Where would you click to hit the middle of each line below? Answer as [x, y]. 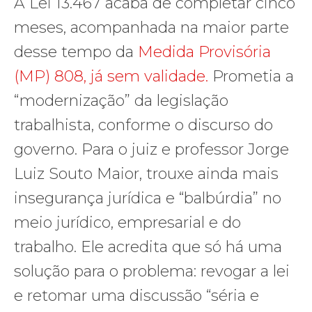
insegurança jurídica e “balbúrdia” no [148, 198]
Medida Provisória [202, 52]
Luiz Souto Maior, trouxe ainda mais [146, 173]
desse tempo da [74, 52]
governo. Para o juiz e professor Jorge [151, 149]
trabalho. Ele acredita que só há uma [148, 247]
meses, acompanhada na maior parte [151, 27]
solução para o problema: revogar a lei [152, 271]
